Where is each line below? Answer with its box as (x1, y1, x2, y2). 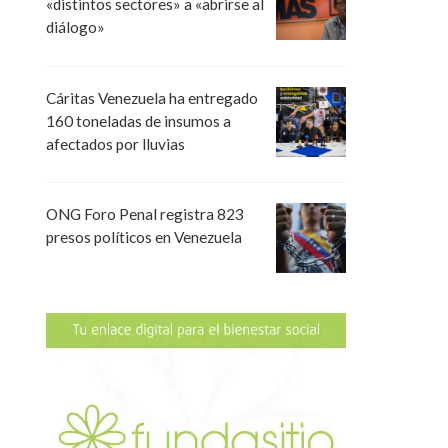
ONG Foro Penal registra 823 (46, 204, 244, 223)
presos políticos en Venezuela (46, 227, 242, 246)
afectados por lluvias (46, 134, 185, 153)
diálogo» (46, 18, 105, 37)
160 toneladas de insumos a (46, 111, 231, 130)
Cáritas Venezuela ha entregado (46, 88, 258, 107)
